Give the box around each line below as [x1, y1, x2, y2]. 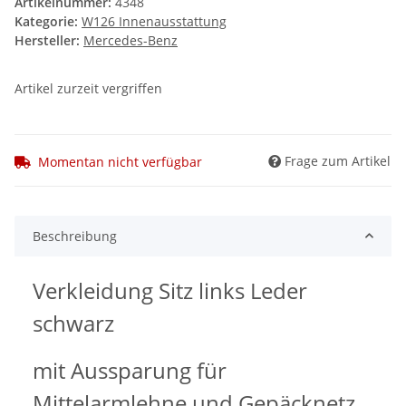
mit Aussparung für [33, 354, 227, 385]
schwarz [33, 307, 114, 338]
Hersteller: [14, 32, 80, 50]
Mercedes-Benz [83, 32, 178, 50]
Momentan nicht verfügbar [38, 152, 202, 170]
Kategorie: [14, 13, 82, 31]
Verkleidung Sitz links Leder [33, 275, 307, 305]
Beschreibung [33, 227, 117, 245]
